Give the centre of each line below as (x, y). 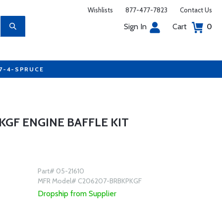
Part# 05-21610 (61, 171)
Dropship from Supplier (77, 194)
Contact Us (196, 10)
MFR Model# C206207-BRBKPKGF (89, 181)
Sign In (135, 27)
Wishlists (100, 10)
